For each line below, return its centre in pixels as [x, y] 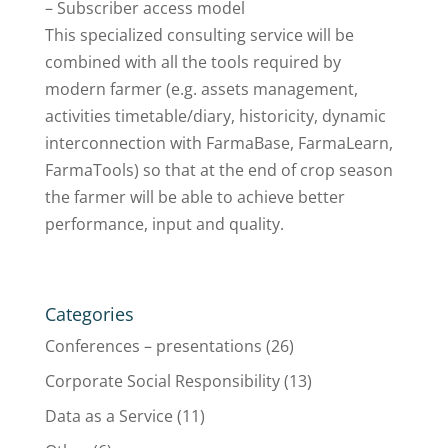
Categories [89, 313]
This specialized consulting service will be [199, 34]
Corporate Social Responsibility [162, 380]
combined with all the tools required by [192, 61]
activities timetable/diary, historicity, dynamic [215, 115]
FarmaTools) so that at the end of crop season [218, 169]
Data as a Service [108, 415]
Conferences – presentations [153, 345]
